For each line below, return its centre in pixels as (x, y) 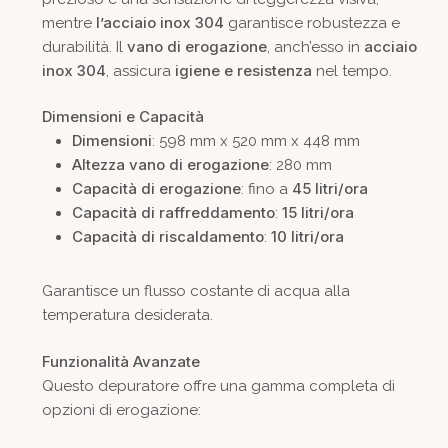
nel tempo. (351, 70)
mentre (68, 22)
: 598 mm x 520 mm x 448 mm (255, 141)
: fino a (266, 189)
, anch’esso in (315, 46)
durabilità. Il (84, 46)
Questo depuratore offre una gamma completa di (218, 385)
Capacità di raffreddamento (173, 213)
